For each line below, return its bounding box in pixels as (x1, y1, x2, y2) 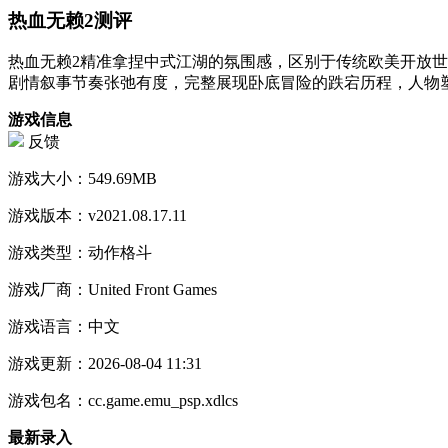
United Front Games (88, 281, 217, 299)
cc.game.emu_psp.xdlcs (88, 392, 238, 410)
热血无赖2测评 (8, 9, 132, 31)
